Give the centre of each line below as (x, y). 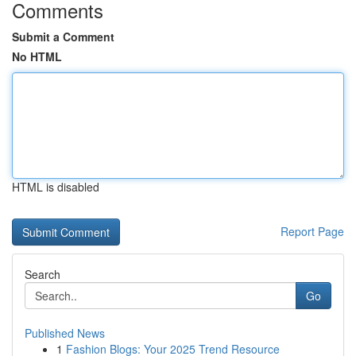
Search (43, 274)
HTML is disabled (56, 187)
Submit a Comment (63, 37)
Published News (65, 333)
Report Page (312, 231)
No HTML (37, 56)
